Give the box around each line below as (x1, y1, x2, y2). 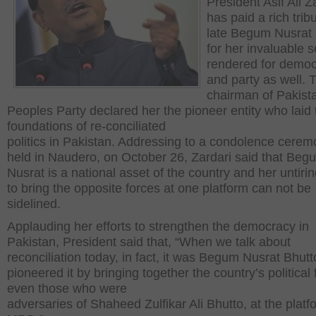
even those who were (7, 281, 127, 296)
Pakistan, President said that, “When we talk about (7, 235, 291, 249)
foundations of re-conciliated (7, 119, 166, 133)
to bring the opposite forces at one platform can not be (7, 181, 311, 195)
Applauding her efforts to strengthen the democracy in (7, 219, 309, 233)
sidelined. (7, 197, 68, 211)
